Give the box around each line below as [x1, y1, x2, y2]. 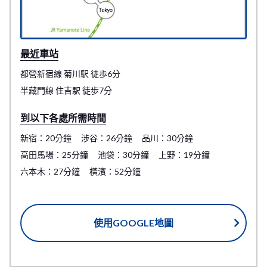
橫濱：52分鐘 [89, 166, 141, 177]
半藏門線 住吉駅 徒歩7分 [20, 85, 112, 96]
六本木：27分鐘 [20, 166, 80, 177]
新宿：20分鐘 [20, 133, 72, 144]
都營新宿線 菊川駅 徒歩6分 [20, 69, 120, 79]
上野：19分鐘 [159, 150, 210, 160]
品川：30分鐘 [142, 133, 193, 144]
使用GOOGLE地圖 [94, 217, 173, 229]
